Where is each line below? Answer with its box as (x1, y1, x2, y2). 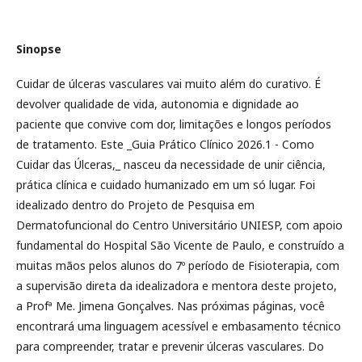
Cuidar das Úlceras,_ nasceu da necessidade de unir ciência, (16, 157, 326, 172)
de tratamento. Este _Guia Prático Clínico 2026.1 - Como (16, 137, 314, 152)
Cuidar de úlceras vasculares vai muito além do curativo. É (16, 76, 321, 91)
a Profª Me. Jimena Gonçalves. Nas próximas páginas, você (16, 298, 325, 314)
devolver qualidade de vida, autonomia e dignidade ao (16, 96, 299, 112)
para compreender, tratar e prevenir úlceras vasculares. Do (16, 339, 324, 354)
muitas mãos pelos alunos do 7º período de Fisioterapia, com (16, 258, 339, 273)
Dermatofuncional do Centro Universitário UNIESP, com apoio (16, 217, 343, 233)
